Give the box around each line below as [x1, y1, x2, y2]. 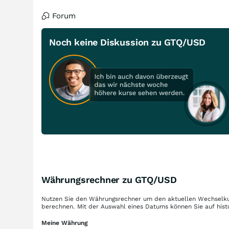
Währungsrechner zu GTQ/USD [41, 174, 177, 185]
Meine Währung [41, 219, 88, 226]
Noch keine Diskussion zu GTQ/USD [49, 37, 206, 48]
